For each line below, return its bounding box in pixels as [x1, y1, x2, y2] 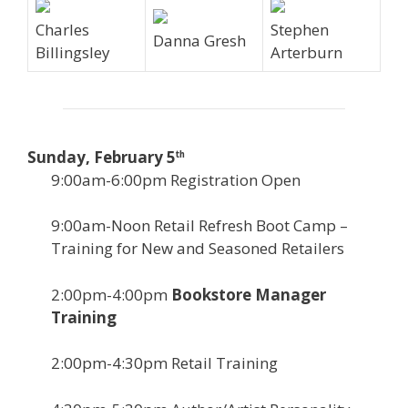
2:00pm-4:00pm [50, 283, 171, 305]
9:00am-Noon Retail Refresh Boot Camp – [50, 215, 348, 237]
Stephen [270, 18, 329, 40]
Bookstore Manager [170, 283, 326, 305]
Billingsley [36, 41, 110, 63]
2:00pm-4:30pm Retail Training [50, 352, 278, 374]
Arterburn [270, 41, 342, 63]
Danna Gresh [153, 29, 246, 51]
